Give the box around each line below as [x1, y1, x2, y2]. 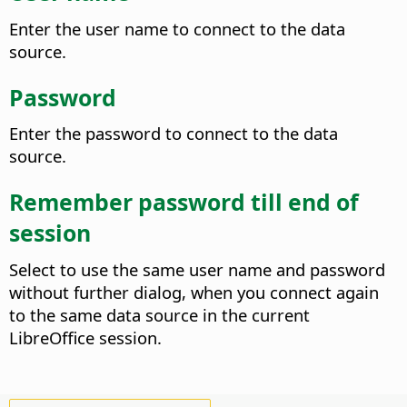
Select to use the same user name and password [9, 257, 385, 281]
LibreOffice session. [9, 325, 162, 349]
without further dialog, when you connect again [9, 280, 379, 303]
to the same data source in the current [9, 303, 310, 326]
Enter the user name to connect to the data [9, 17, 345, 41]
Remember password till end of [9, 185, 359, 217]
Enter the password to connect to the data [9, 122, 338, 145]
